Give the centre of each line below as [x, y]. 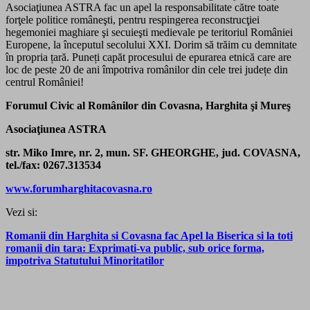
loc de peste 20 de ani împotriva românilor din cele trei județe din [147, 69]
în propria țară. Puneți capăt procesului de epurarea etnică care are [148, 57]
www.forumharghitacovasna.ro [79, 188]
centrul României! [45, 82]
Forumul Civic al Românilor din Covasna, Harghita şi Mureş [148, 105]
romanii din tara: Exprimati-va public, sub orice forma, [135, 248]
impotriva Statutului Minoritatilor [85, 260]
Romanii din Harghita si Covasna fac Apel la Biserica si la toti [149, 235]
